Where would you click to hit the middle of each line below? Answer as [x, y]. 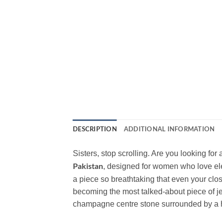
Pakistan [88, 166]
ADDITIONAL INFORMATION [169, 129]
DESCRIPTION [95, 129]
